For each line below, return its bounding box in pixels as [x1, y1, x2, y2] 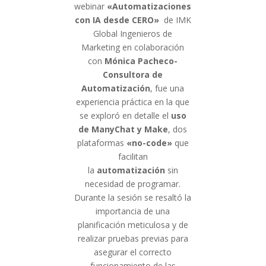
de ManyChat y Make [78, 123, 169, 135]
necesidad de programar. [85, 178, 181, 189]
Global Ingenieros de [93, 27, 173, 39]
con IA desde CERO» [74, 14, 164, 26]
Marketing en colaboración [81, 41, 185, 53]
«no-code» [126, 137, 175, 148]
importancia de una [96, 205, 170, 217]
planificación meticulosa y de [77, 218, 188, 230]
